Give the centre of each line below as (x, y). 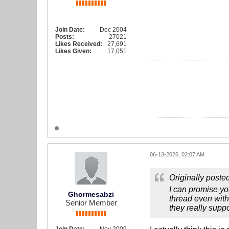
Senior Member (91, 203)
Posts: (65, 37)
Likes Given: (73, 51)
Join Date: (70, 30)
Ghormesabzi (91, 194)
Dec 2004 (113, 30)
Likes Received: (79, 44)
